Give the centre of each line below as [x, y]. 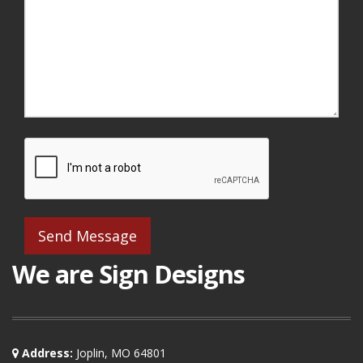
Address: [46, 353]
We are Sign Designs [128, 274]
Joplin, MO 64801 [120, 353]
